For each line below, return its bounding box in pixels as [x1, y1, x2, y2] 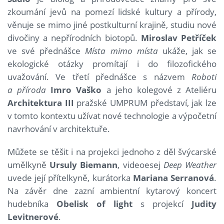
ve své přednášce [7, 44, 85, 56]
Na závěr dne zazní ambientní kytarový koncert [7, 184, 216, 196]
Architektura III [7, 96, 74, 108]
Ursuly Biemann [49, 158, 118, 170]
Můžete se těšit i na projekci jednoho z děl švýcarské [7, 145, 216, 157]
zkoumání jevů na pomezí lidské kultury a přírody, [7, 5, 216, 17]
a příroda [7, 83, 46, 95]
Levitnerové [7, 210, 58, 222]
